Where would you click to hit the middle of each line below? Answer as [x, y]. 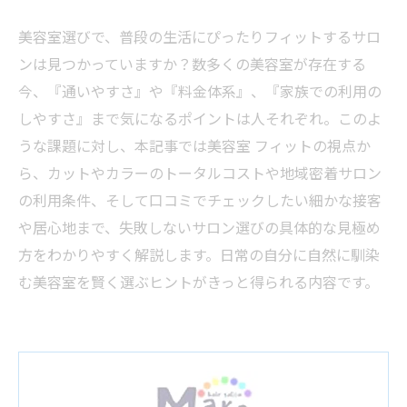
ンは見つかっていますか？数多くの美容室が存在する [192, 65]
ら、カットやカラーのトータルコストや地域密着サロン [200, 174]
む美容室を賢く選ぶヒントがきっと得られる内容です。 [199, 283]
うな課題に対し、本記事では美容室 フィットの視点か [194, 147]
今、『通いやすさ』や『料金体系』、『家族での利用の [200, 92]
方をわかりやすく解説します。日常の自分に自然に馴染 [199, 256]
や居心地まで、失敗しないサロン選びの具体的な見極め [199, 228]
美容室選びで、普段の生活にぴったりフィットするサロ [199, 38]
